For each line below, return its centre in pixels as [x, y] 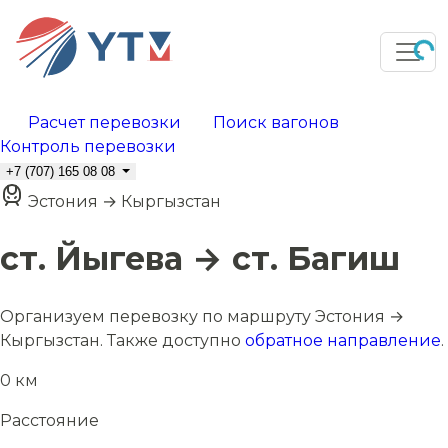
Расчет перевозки [104, 122]
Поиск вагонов [276, 122]
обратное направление [343, 340]
